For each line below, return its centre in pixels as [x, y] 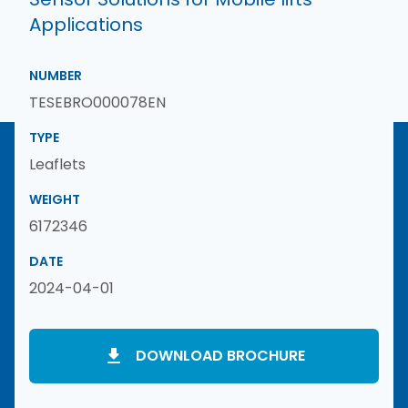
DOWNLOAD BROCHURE [220, 356]
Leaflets [57, 165]
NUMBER [56, 76]
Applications [86, 25]
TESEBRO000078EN [97, 103]
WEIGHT [55, 200]
